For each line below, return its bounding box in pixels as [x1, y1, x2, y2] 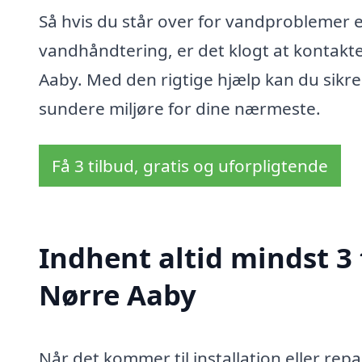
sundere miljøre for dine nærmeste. [39, 96, 321, 120]
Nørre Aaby [39, 276, 196, 314]
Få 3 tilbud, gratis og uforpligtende [52, 154, 328, 178]
